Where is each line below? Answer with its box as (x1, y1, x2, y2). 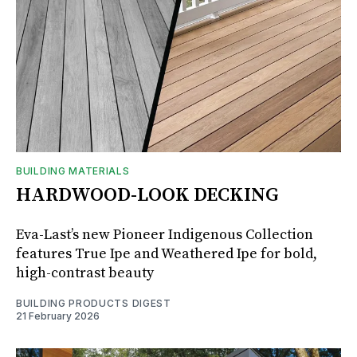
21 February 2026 (16, 309, 100, 322)
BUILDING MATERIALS (16, 164, 130, 177)
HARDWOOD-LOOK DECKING (16, 182, 279, 207)
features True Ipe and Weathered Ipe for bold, (16, 244, 317, 263)
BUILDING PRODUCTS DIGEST (16, 296, 171, 309)
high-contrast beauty (16, 263, 154, 282)
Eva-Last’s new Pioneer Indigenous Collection (16, 225, 313, 244)
